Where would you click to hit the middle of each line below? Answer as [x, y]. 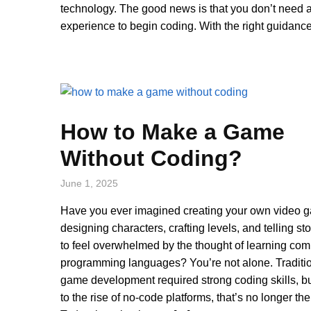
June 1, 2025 [89, 183]
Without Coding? [151, 158]
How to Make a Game [173, 132]
